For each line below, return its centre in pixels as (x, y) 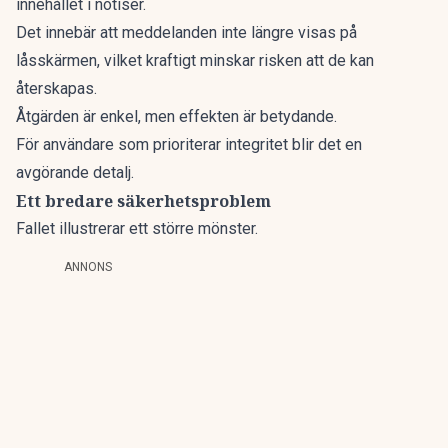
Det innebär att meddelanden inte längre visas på (186, 32)
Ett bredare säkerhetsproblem (143, 201)
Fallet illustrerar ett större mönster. (137, 228)
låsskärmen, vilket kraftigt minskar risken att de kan (195, 60)
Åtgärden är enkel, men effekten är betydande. (176, 116)
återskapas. (56, 88)
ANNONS (88, 267)
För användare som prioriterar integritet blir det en (189, 144)
